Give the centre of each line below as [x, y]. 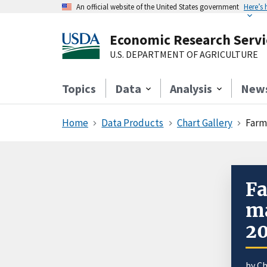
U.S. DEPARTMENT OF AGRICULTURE [184, 54]
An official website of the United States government [158, 7]
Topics [79, 89]
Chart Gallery [204, 123]
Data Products [133, 123]
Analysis [191, 89]
